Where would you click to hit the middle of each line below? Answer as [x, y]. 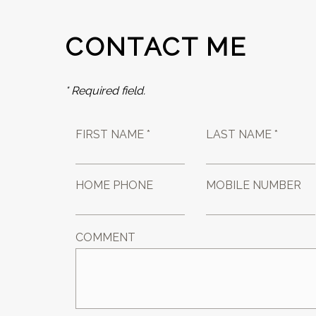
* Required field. [105, 91]
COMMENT [106, 237]
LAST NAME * [242, 134]
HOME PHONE [115, 185]
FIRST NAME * [113, 134]
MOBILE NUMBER [254, 185]
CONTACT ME [156, 47]
